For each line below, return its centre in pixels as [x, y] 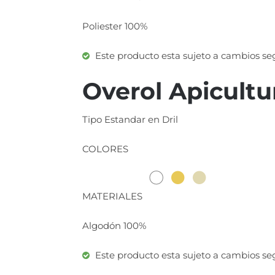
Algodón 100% [114, 226]
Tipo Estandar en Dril [130, 120]
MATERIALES [113, 196]
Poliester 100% [115, 26]
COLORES [106, 149]
